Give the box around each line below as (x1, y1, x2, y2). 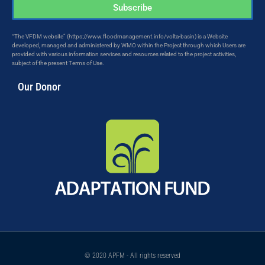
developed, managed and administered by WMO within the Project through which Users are (12, 41, 245, 49)
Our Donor (18, 80, 61, 93)
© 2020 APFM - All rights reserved (85, 251, 180, 260)
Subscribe (113, 2, 152, 14)
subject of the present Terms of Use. (12, 59, 104, 66)
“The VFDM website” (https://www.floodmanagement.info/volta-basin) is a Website (12, 33, 228, 40)
